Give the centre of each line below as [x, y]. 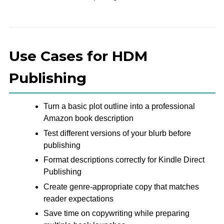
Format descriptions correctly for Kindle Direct [124, 160]
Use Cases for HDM [78, 56]
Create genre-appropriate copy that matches [121, 186]
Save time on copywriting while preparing [116, 213]
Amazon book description [88, 118]
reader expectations [78, 198]
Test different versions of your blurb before [117, 133]
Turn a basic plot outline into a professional [119, 106]
